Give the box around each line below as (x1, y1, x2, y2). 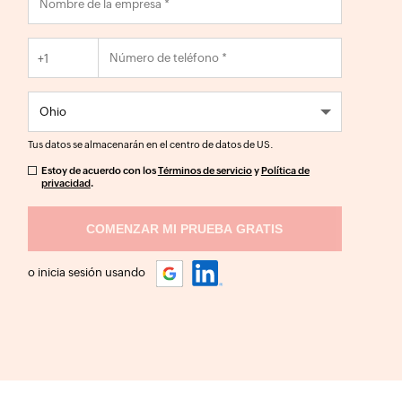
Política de (260, 165, 310, 176)
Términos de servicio (157, 165, 252, 176)
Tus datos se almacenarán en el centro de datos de (27, 139, 257, 150)
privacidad (40, 178, 91, 188)
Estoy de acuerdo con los (40, 165, 158, 176)
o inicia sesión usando (27, 265, 148, 279)
